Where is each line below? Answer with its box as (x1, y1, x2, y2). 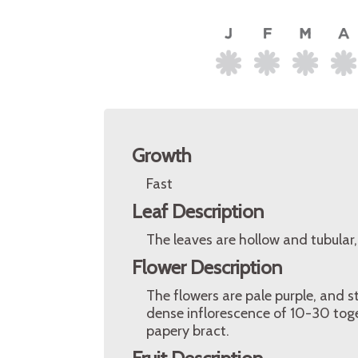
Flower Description (132, 256, 282, 279)
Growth (132, 144, 192, 167)
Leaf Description (132, 200, 264, 223)
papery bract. (146, 322, 229, 340)
